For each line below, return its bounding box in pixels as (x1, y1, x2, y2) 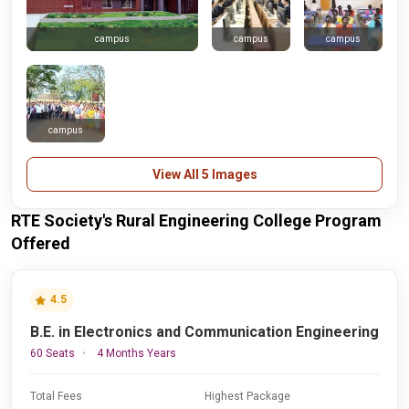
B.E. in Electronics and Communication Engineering (30, 323, 379, 341)
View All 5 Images (152, 167, 257, 182)
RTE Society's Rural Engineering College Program (11, 211, 382, 230)
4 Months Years (97, 347, 176, 360)
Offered (11, 234, 70, 253)
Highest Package (204, 390, 290, 403)
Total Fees (30, 390, 82, 403)
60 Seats (30, 347, 75, 360)
